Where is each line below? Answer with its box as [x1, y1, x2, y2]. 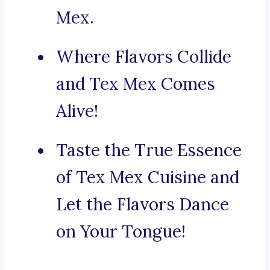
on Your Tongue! [56, 221, 186, 243]
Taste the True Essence [56, 139, 242, 162]
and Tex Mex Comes [56, 73, 215, 95]
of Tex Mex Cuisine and [56, 166, 239, 189]
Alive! [56, 100, 98, 122]
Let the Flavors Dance [56, 193, 229, 216]
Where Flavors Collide [56, 46, 231, 68]
